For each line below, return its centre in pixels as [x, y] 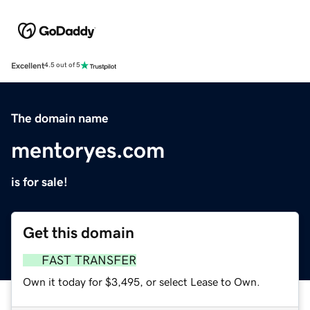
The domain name [60, 118]
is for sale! [39, 182]
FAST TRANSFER [89, 260]
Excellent [28, 65]
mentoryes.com [88, 150]
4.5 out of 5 [62, 65]
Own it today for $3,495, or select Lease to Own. [142, 281]
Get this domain [79, 232]
